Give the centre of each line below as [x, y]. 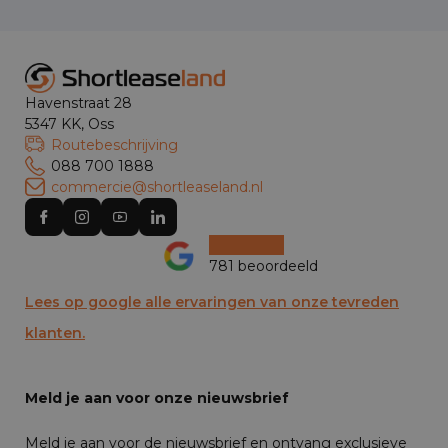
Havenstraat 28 [78, 102]
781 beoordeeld [263, 265]
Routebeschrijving [114, 144]
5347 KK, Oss [69, 123]
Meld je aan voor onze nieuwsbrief [157, 397]
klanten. [55, 332]
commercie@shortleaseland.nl [157, 186]
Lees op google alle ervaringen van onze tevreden [212, 301]
